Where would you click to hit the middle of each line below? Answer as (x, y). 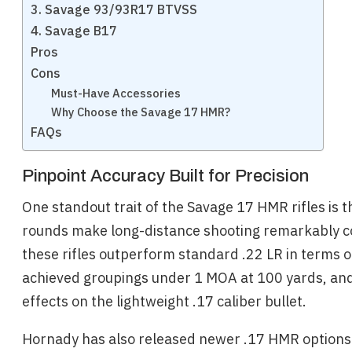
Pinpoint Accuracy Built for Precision (165, 176)
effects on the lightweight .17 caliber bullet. (164, 301)
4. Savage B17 (75, 30)
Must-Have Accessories (115, 93)
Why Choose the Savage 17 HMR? (140, 112)
